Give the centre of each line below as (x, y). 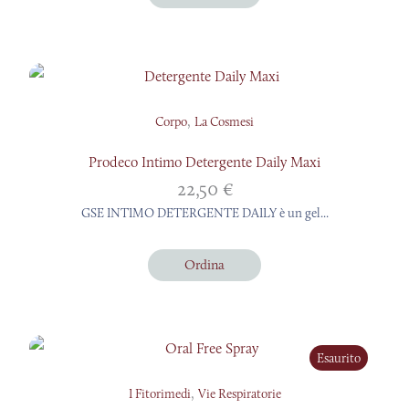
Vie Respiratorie (239, 393)
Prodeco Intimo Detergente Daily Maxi (204, 162)
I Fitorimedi (159, 393)
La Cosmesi (224, 121)
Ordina (204, 264)
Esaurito (339, 357)
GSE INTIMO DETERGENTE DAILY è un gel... (204, 212)
